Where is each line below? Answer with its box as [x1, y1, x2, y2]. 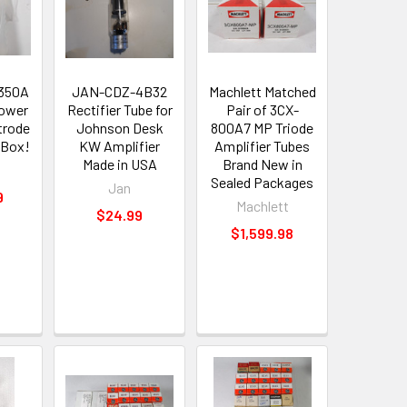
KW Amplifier [79, 137, 161, 155]
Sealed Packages [211, 174, 314, 192]
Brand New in [222, 155, 303, 174]
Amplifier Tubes [214, 137, 311, 155]
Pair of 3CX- [225, 101, 299, 119]
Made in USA [82, 155, 157, 174]
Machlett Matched [208, 83, 316, 101]
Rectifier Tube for [66, 101, 173, 119]
